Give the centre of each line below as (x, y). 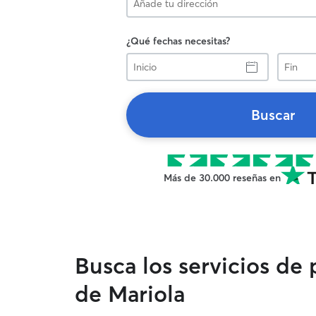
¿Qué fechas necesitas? (178, 41)
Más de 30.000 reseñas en (222, 178)
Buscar (273, 115)
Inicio (137, 59)
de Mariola (130, 294)
